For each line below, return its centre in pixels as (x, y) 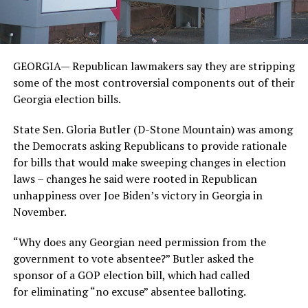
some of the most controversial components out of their (154, 82)
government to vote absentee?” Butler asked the (133, 258)
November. (40, 211)
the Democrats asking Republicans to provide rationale (150, 145)
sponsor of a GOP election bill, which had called (131, 275)
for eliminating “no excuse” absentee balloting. (129, 291)
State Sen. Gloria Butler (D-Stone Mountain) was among (153, 129)
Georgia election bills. (67, 99)
